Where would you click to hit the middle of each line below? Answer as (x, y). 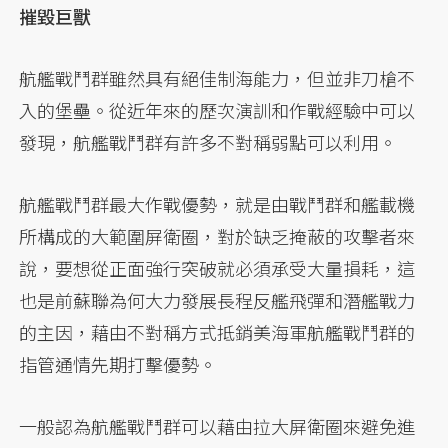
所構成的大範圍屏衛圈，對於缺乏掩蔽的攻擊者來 (217, 236)
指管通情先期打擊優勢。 (118, 364)
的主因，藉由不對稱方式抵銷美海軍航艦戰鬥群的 (217, 332)
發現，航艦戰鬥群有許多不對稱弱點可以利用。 (208, 142)
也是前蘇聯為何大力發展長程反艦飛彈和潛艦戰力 (217, 300)
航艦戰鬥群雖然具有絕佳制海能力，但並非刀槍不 (217, 78)
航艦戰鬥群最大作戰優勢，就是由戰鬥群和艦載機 (217, 204)
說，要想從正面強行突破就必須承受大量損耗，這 (217, 268)
